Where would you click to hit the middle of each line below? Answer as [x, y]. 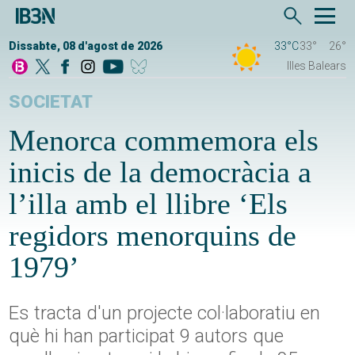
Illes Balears [316, 66]
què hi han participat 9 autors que [147, 336]
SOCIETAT [51, 102]
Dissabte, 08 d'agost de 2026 [86, 46]
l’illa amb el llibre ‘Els [149, 204]
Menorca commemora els [164, 141]
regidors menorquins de [153, 236]
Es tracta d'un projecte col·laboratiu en [165, 313]
